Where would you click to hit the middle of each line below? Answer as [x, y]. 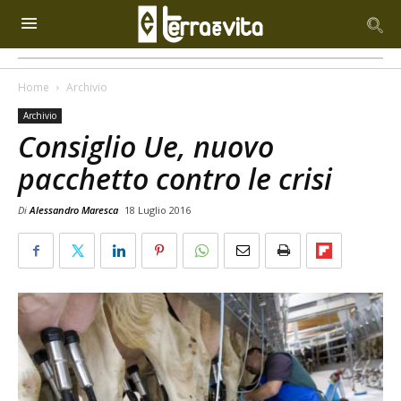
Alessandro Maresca [74, 210]
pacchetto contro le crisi [175, 179]
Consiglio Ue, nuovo [146, 146]
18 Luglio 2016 [158, 210]
